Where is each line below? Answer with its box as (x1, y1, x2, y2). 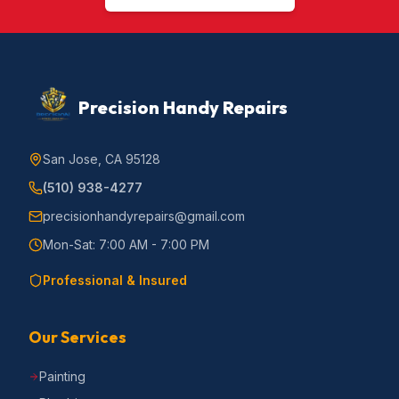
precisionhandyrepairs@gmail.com (43, 208, 245, 224)
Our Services (28, 327, 126, 347)
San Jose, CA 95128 (43, 151, 160, 167)
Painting (39, 369, 85, 384)
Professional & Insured (43, 273, 187, 288)
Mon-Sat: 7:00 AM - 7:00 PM (43, 237, 209, 252)
